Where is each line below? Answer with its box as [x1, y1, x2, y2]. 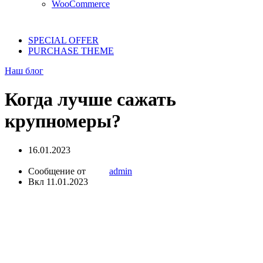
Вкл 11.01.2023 [28, 176, 88, 187]
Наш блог [5, 66, 43, 76]
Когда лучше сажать [5, 89, 176, 110]
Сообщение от [28, 166, 88, 176]
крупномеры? [5, 110, 121, 132]
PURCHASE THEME [28, 46, 114, 56]
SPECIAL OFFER [28, 35, 99, 45]
